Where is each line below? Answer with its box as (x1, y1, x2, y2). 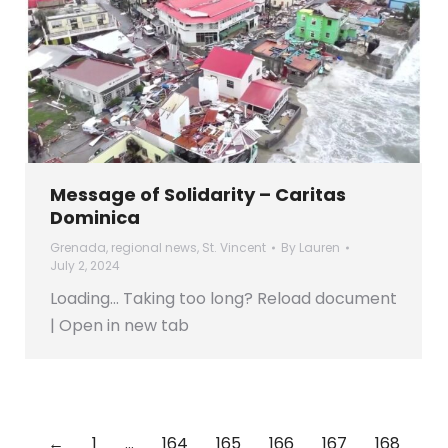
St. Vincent (202, 238, 266, 256)
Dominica (50, 204, 140, 230)
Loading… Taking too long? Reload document (50, 286, 397, 310)
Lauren (299, 238, 340, 256)
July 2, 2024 (50, 256, 120, 274)
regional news (111, 238, 197, 256)
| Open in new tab (50, 313, 189, 337)
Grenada (50, 238, 106, 256)
